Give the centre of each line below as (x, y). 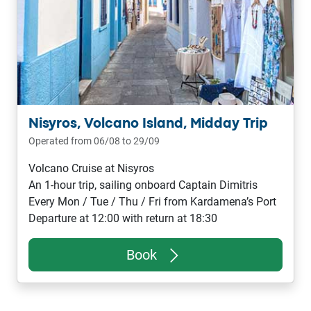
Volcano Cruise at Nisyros (91, 168)
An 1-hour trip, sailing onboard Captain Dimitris (143, 185)
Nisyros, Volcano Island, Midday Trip (148, 124)
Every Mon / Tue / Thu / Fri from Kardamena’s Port (152, 202)
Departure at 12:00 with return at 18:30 (123, 218)
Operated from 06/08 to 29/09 (94, 141)
